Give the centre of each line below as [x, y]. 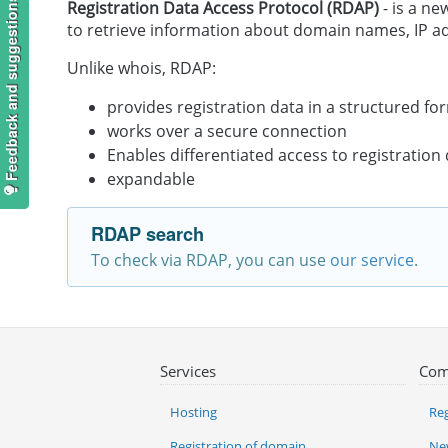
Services [188, 371]
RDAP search [148, 234]
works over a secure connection [227, 131]
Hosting [193, 412]
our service [372, 260]
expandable [151, 179]
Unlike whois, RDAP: [142, 68]
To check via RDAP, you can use [211, 260]
